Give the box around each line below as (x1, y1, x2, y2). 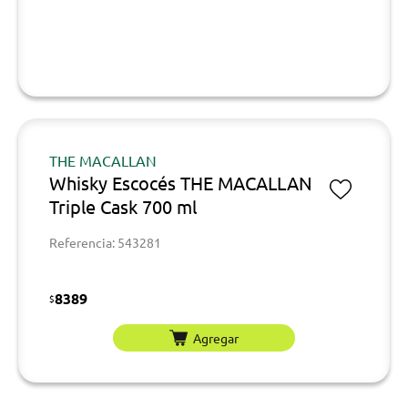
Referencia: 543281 (49, 234, 161, 250)
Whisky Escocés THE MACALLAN (49, 171, 312, 194)
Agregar (193, 329, 239, 346)
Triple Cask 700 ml (49, 195, 197, 218)
